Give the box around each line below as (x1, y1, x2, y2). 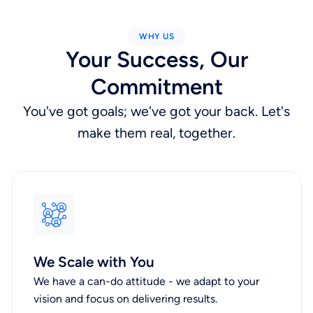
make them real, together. (78, 124, 235, 142)
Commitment (90, 73, 223, 101)
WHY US (138, 31, 175, 42)
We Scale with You (34, 253, 155, 271)
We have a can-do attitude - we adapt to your (34, 275, 260, 289)
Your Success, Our (65, 46, 248, 73)
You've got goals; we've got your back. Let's (23, 103, 290, 120)
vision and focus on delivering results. (34, 292, 218, 306)
